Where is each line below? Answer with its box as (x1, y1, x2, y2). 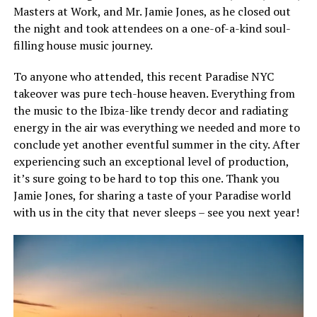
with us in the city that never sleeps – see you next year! (13, 204, 299, 220)
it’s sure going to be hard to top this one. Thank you (13, 171, 279, 186)
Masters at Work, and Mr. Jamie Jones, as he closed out (13, 4, 291, 19)
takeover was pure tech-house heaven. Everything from (13, 86, 295, 101)
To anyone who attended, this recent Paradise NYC (13, 69, 274, 84)
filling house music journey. (13, 38, 153, 53)
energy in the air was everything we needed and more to (13, 120, 300, 135)
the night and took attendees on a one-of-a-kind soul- (13, 21, 291, 36)
